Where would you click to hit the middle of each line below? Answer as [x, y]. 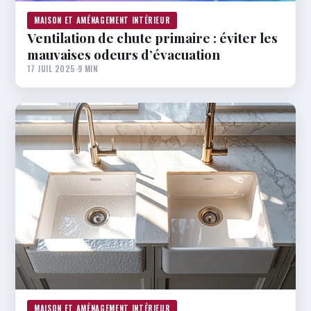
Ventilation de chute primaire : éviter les [152, 37]
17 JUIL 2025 [51, 68]
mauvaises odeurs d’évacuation [124, 54]
